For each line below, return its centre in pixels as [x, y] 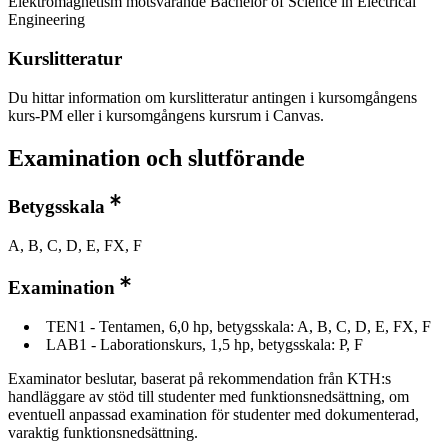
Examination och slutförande [156, 157]
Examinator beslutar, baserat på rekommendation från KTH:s [199, 379]
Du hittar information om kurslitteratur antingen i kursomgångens [212, 97]
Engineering [46, 20]
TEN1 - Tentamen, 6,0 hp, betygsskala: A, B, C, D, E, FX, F [238, 327]
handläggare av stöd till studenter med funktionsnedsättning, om [208, 397]
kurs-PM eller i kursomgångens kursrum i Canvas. [166, 115]
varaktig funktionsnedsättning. [103, 433]
